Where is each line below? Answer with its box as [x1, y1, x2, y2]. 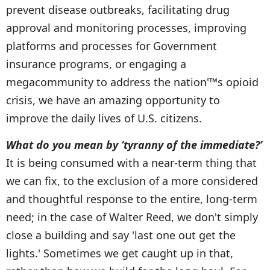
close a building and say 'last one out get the [6, 227, 236, 242]
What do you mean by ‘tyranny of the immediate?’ [6, 137, 262, 152]
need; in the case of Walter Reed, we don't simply [6, 209, 258, 224]
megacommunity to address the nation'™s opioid [6, 74, 259, 89]
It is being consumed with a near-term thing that [6, 155, 257, 170]
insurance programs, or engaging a [6, 56, 186, 71]
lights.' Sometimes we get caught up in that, [6, 245, 233, 260]
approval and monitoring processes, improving [6, 20, 246, 35]
